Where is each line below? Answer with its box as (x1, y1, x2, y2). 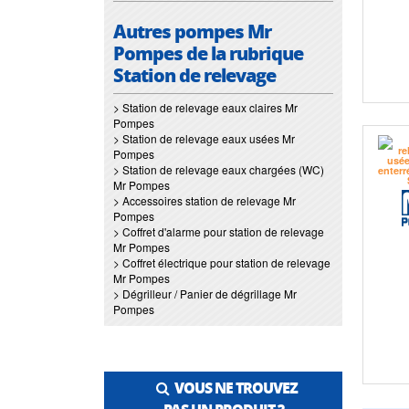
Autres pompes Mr (113, 18, 271, 44)
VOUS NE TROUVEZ (169, 377, 298, 398)
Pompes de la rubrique (113, 40, 303, 66)
